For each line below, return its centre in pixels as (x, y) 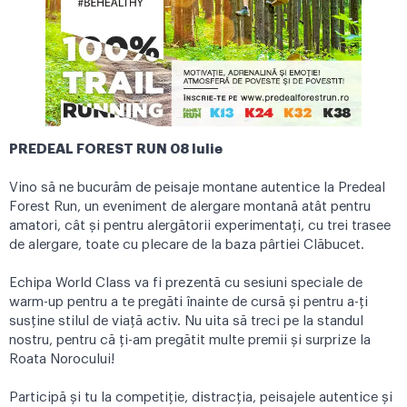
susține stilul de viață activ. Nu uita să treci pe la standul (186, 322)
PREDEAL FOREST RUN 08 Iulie (116, 150)
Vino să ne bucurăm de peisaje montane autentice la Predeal (197, 188)
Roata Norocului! (62, 360)
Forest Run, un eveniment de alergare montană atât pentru (190, 207)
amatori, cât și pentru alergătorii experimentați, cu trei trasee (200, 226)
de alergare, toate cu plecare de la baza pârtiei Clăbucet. (187, 245)
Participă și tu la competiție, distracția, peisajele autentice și (201, 398)
